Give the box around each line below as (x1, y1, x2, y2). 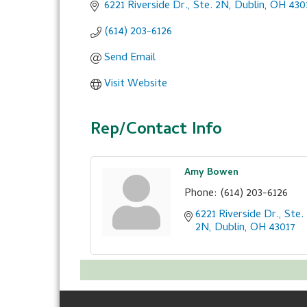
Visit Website (104, 75, 167, 93)
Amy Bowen (184, 165, 238, 181)
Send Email (104, 49, 156, 67)
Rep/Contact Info (90, 117, 222, 144)
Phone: (184, 185, 217, 203)
